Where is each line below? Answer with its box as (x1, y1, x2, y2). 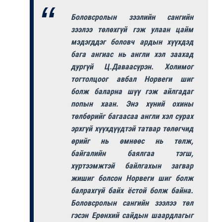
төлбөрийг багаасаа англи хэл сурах (71, 111, 193, 121)
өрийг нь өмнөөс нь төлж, (71, 136, 193, 146)
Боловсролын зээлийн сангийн (71, 12, 193, 22)
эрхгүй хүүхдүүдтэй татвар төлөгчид (71, 123, 193, 133)
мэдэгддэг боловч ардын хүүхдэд (71, 37, 193, 47)
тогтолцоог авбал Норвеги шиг (71, 74, 193, 84)
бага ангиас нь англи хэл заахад (71, 49, 193, 59)
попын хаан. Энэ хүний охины (71, 99, 193, 109)
